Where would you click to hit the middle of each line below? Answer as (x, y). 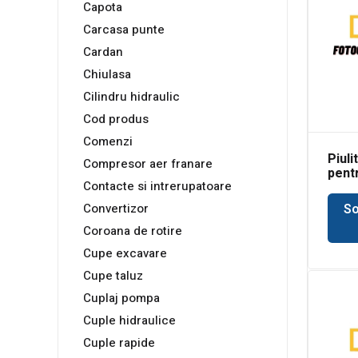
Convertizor (116, 209)
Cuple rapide (119, 343)
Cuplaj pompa (121, 298)
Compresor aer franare (148, 164)
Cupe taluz (113, 276)
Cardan (103, 52)
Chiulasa (107, 75)
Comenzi (108, 142)
